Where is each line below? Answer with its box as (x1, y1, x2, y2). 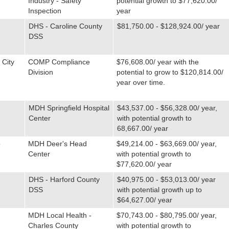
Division (28, 68, 53, 76)
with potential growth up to (117, 186, 202, 194)
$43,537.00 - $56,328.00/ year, (117, 104, 217, 112)
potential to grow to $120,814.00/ (116, 68, 223, 76)
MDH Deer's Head (28, 140, 87, 148)
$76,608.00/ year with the (116, 58, 199, 66)
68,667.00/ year (117, 124, 168, 132)
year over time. (116, 78, 165, 86)
